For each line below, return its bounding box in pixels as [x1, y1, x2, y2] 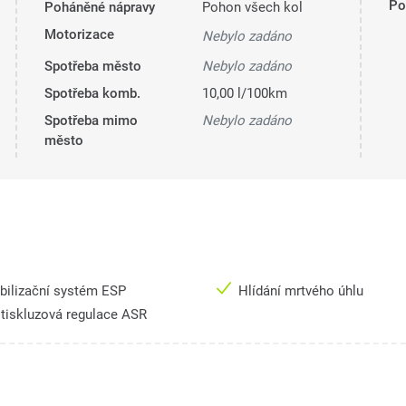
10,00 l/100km [201, 85, 287, 102]
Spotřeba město [43, 58, 141, 75]
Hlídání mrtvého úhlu [238, 283, 367, 300]
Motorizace [43, 26, 114, 43]
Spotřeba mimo [43, 112, 138, 130]
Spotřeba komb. [43, 85, 140, 102]
